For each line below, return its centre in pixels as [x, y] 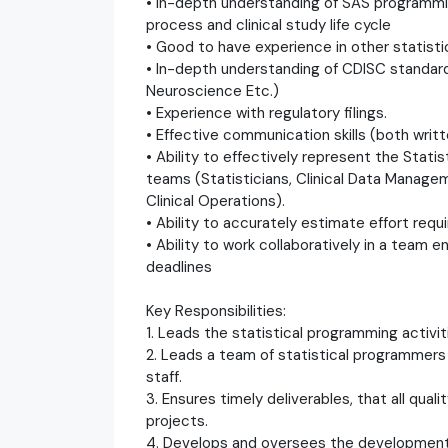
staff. [164, 376]
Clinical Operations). [215, 200]
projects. [177, 420]
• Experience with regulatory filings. [266, 112]
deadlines [179, 266]
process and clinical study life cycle [268, 24]
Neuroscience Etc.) [212, 90]
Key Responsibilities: [216, 310]
